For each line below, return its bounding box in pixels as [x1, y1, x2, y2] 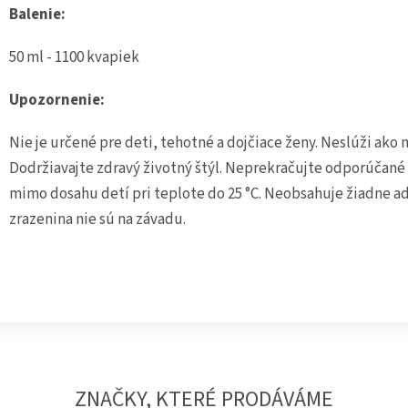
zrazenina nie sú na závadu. [9, 208, 186, 230]
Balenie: [9, 3, 66, 25]
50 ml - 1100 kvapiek [9, 46, 139, 68]
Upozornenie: [9, 88, 105, 111]
